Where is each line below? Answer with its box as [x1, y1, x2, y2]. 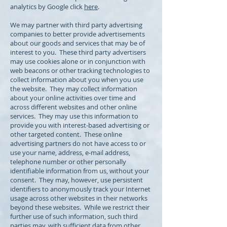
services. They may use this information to [10, 111, 138, 121]
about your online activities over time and [10, 93, 136, 102]
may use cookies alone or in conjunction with [10, 57, 145, 66]
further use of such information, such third [10, 212, 138, 221]
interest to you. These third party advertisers [10, 48, 146, 57]
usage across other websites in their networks [10, 194, 147, 203]
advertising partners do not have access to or [10, 139, 146, 148]
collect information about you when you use [10, 75, 143, 84]
